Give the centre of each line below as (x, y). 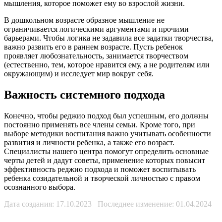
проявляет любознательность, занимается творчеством (96, 56)
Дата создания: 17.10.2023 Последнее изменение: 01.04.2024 (108, 204)
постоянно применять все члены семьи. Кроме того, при (100, 124)
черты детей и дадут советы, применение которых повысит (105, 160)
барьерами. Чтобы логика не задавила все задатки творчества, (109, 38)
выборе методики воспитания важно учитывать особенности (108, 133)
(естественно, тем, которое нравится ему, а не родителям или (107, 65)
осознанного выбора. (40, 187)
